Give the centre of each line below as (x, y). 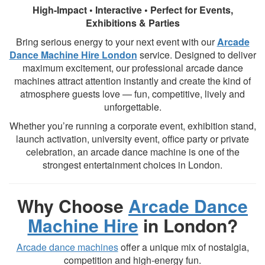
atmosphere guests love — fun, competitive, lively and (132, 94)
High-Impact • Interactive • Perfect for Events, (132, 10)
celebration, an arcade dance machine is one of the (132, 152)
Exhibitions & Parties (132, 23)
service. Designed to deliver (196, 55)
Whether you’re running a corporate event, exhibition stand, (132, 126)
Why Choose (73, 206)
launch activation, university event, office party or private (132, 139)
